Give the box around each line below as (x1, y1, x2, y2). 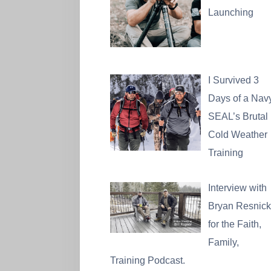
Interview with (208, 183, 267, 194)
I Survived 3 (208, 75, 259, 86)
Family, (208, 237, 239, 248)
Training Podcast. (110, 255, 185, 266)
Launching (208, 7, 253, 18)
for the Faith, (208, 219, 261, 230)
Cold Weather (208, 129, 267, 140)
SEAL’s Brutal (208, 111, 268, 122)
